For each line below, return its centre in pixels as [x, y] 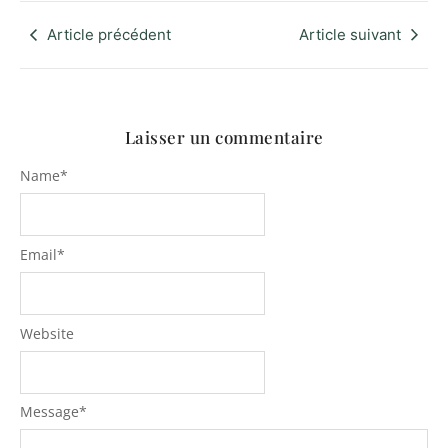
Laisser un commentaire [224, 136]
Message [49, 412]
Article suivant [350, 34]
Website [47, 333]
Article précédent [109, 34]
